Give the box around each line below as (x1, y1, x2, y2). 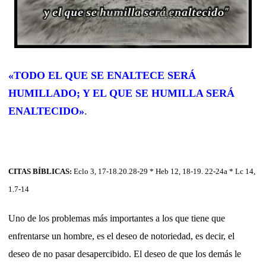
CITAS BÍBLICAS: (8, 166, 74, 176)
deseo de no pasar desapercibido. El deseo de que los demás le (8, 248, 241, 259)
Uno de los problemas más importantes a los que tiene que (8, 213, 225, 223)
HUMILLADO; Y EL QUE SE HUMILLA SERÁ (8, 87, 235, 99)
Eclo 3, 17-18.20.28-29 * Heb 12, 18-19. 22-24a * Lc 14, (74, 166, 255, 176)
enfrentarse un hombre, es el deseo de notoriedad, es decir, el (8, 230, 235, 241)
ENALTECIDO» (8, 104, 84, 117)
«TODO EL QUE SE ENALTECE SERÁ (8, 69, 196, 81)
